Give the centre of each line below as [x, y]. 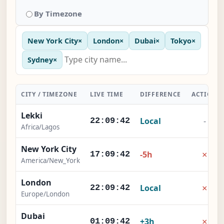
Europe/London [45, 194]
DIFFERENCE [161, 94]
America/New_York [50, 161]
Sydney [40, 59]
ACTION [205, 94]
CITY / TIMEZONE [49, 94]
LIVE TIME [107, 94]
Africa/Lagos [40, 127]
